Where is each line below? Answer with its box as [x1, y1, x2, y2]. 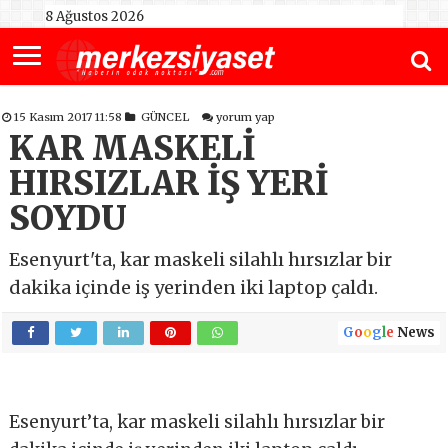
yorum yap [216, 110, 276, 125]
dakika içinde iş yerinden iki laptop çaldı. [9, 276, 379, 300]
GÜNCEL [141, 110, 190, 125]
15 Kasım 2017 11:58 [14, 110, 126, 125]
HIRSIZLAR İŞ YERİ [9, 163, 330, 205]
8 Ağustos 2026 [44, 8, 144, 25]
